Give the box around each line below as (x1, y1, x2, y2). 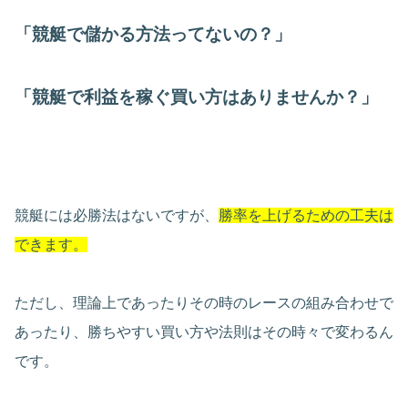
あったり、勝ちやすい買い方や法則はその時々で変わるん (15, 324, 393, 340)
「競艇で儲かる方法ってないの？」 (15, 25, 291, 44)
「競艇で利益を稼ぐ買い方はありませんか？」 (15, 87, 378, 107)
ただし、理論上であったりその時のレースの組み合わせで (15, 295, 393, 311)
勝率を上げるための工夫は (219, 208, 393, 223)
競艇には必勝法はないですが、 (15, 208, 219, 223)
